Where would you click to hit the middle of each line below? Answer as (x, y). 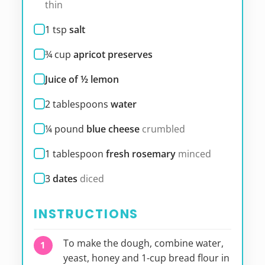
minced (194, 154)
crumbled (163, 129)
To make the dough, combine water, (143, 243)
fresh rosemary (140, 154)
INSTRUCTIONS (86, 214)
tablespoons (80, 104)
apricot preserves (113, 55)
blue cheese (113, 129)
